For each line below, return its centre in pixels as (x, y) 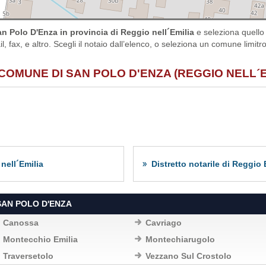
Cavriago (164, 223)
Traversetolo (28, 256)
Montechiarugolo (180, 239)
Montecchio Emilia (40, 239)
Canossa (21, 223)
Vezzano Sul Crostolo (189, 256)
